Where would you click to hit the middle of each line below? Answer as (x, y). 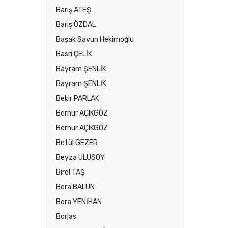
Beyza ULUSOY (80, 157)
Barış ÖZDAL (76, 24)
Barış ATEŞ (74, 10)
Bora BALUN (75, 187)
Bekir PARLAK (78, 98)
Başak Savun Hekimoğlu (95, 39)
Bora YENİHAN (79, 202)
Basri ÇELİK (74, 54)
